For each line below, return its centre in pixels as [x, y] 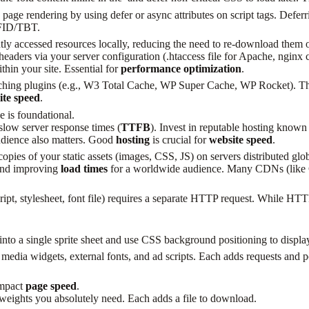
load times [84, 169]
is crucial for [179, 139]
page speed [51, 286]
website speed [240, 139]
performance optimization [181, 69]
